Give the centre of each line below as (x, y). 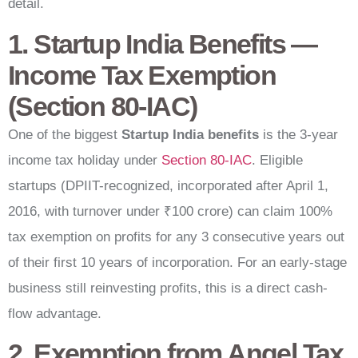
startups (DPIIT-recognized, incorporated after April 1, (168, 185)
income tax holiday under (85, 160)
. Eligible (277, 160)
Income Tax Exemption (142, 75)
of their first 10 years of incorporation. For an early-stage (177, 262)
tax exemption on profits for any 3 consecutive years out (176, 237)
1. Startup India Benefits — (163, 44)
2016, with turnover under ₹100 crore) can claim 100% (170, 211)
